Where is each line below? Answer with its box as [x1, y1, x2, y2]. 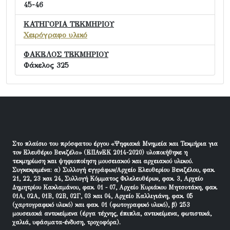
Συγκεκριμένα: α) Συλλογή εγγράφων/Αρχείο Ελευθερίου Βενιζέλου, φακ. [12, 166, 215, 174]
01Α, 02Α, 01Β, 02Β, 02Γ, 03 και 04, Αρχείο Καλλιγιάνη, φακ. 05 [12, 193, 193, 200]
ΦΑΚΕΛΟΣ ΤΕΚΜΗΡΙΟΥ [24, 50, 108, 60]
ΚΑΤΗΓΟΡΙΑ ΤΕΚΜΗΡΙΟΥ [24, 20, 114, 29]
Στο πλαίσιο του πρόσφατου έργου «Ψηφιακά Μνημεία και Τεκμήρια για [12, 140, 218, 148]
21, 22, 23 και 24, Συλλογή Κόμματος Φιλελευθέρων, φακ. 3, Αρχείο [12, 175, 203, 183]
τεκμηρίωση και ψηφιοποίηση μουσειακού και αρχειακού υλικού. [12, 158, 193, 165]
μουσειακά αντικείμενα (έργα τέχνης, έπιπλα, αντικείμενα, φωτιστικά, [12, 210, 212, 218]
